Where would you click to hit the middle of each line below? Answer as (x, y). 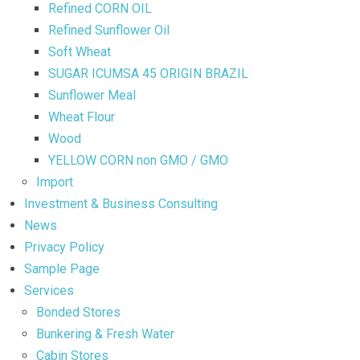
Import (55, 182)
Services (49, 290)
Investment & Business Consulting (121, 203)
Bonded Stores (78, 312)
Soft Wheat (80, 51)
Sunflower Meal (92, 95)
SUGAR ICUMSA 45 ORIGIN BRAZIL (148, 73)
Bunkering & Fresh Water (105, 333)
